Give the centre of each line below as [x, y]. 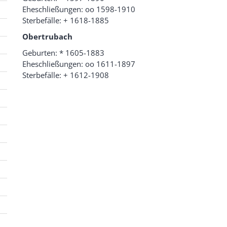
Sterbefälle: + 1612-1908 [66, 75]
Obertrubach [47, 37]
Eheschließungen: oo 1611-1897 [79, 64]
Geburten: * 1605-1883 [63, 53]
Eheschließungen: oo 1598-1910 [79, 9]
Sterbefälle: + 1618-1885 [66, 21]
